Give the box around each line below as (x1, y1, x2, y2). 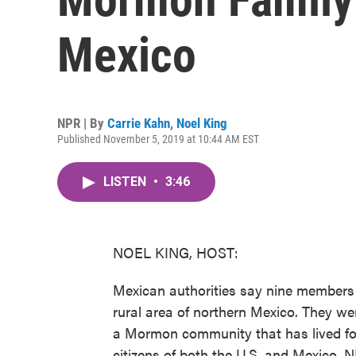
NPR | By (57, 115, 107, 131)
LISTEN (103, 174, 149, 189)
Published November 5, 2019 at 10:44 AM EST (57, 133, 259, 145)
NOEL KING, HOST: (113, 242, 238, 262)
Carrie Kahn (107, 115, 170, 131)
